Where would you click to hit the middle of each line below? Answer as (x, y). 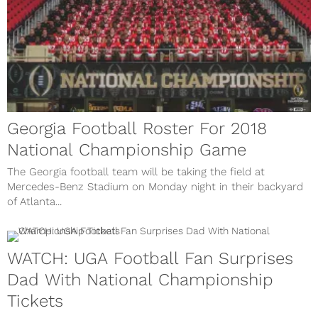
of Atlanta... (34, 202)
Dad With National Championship (140, 280)
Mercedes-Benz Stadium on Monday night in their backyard (155, 187)
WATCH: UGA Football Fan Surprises (150, 259)
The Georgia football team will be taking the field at (136, 172)
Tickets (35, 301)
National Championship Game (127, 150)
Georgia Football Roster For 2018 (137, 129)
